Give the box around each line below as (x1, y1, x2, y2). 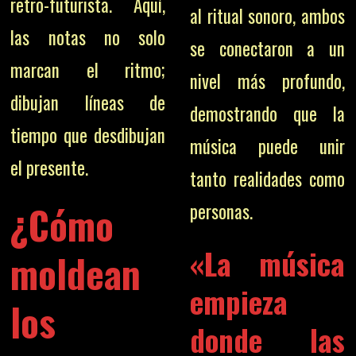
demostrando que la (189, 100, 345, 127)
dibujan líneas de (10, 88, 166, 116)
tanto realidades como (189, 165, 345, 192)
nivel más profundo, (189, 68, 345, 95)
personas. (189, 198, 253, 225)
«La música (189, 241, 345, 285)
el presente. (10, 153, 89, 181)
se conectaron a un (189, 35, 345, 62)
